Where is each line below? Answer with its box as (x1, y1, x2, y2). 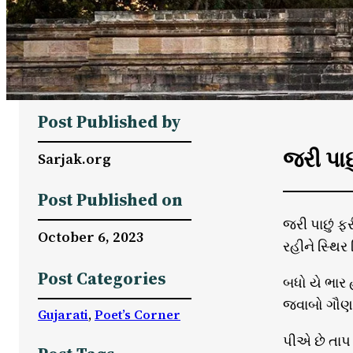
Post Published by (38, 110, 181, 133)
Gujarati (38, 305, 88, 323)
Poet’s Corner (95, 305, 180, 323)
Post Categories (38, 266, 165, 290)
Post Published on (38, 188, 183, 212)
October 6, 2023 (38, 227, 144, 247)
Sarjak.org (38, 148, 111, 169)
